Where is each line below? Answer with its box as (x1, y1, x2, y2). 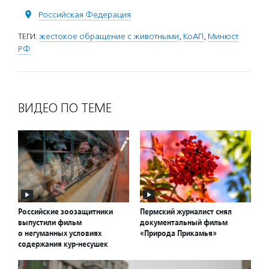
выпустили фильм (18, 217, 82, 228)
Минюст (208, 31, 238, 41)
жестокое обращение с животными (39, 31, 179, 41)
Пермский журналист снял (140, 206, 232, 217)
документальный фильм (140, 217, 228, 228)
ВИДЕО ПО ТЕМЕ (18, 100, 112, 116)
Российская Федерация (38, 9, 131, 20)
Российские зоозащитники (18, 206, 113, 217)
